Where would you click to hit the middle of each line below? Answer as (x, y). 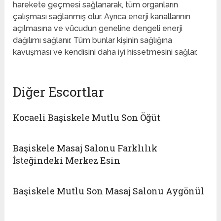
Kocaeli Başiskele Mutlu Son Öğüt (87, 117)
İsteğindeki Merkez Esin (67, 160)
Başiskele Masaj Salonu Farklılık (85, 148)
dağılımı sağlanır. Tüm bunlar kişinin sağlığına (93, 40)
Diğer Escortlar (59, 92)
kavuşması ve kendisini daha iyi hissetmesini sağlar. (105, 52)
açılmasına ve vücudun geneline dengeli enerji (98, 28)
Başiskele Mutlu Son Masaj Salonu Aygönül (109, 191)
